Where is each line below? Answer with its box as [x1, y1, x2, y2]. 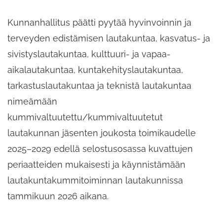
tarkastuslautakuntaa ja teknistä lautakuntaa [7, 80, 191, 91]
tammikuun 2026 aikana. [7, 190, 109, 201]
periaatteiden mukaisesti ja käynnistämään [7, 159, 185, 170]
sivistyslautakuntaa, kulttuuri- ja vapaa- [7, 48, 171, 59]
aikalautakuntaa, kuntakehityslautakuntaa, [7, 64, 183, 75]
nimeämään [7, 96, 57, 107]
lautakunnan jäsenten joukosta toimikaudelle [7, 127, 196, 138]
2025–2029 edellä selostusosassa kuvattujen [7, 143, 193, 154]
